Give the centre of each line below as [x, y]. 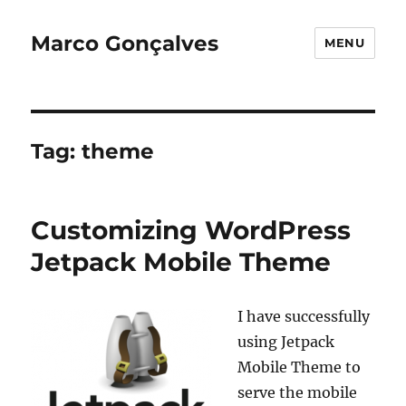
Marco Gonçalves [125, 43]
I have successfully [304, 316]
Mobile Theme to [300, 367]
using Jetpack [286, 342]
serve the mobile [298, 392]
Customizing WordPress [191, 230]
